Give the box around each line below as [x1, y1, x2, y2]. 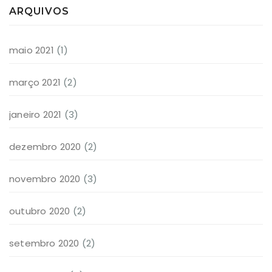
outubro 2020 [9, 204, 70, 217]
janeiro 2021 [9, 107, 62, 121]
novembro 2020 [9, 172, 81, 185]
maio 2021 [9, 43, 54, 56]
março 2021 [9, 75, 61, 89]
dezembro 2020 [9, 140, 81, 153]
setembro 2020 [9, 236, 80, 250]
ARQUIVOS [9, 5, 69, 17]
